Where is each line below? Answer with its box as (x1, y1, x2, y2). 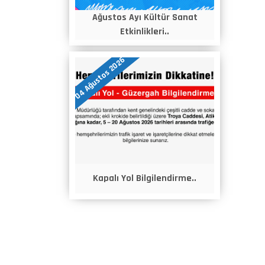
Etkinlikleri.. (120, 25, 169, 38)
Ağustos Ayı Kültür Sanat (92, 11, 198, 24)
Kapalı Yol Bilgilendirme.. (93, 172, 196, 185)
